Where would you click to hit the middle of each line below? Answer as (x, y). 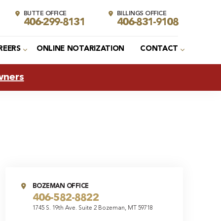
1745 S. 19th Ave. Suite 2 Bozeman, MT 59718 (92, 208)
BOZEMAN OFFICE (60, 186)
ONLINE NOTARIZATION (80, 49)
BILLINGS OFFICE (142, 14)
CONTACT (159, 49)
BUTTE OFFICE (45, 14)
